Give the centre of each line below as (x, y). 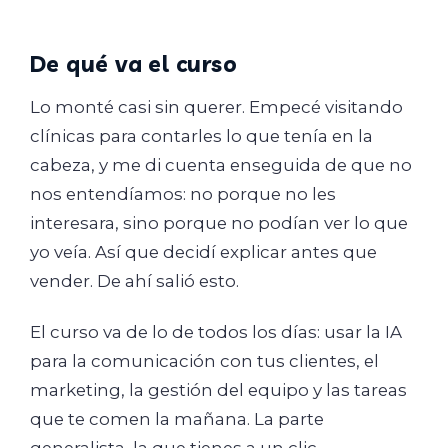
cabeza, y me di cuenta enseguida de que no (221, 164)
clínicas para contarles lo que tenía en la (201, 135)
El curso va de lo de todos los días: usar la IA (216, 332)
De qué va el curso (134, 63)
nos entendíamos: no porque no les (183, 193)
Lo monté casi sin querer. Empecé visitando (216, 106)
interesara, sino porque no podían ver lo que (219, 222)
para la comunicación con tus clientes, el (204, 361)
